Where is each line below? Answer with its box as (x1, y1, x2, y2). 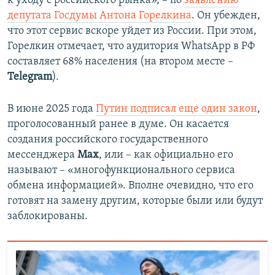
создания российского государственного (7, 134, 208, 146)
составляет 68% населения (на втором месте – (7, 56, 233, 68)
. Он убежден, (192, 10, 260, 22)
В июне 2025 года (7, 103, 96, 115)
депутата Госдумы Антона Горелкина (7, 10, 192, 22)
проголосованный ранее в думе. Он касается (7, 118, 229, 131)
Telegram (7, 71, 52, 83)
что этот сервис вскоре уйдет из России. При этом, (7, 25, 257, 37)
